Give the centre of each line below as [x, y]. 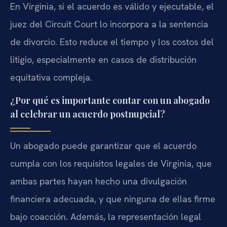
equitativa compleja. [51, 78]
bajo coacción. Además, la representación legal [106, 216]
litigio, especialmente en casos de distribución [103, 60]
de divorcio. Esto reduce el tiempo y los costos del [112, 42]
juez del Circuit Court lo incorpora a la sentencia [109, 24]
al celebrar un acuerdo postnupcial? [88, 114]
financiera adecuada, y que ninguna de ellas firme [113, 199]
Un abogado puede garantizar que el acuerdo [103, 145]
